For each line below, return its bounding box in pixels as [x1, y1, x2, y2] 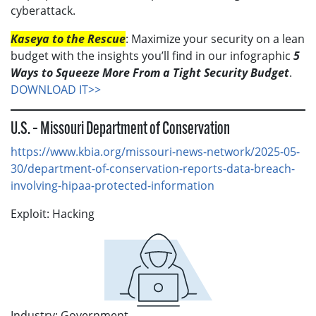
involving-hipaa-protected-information [11, 177, 214, 193]
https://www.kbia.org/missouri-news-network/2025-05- [11, 143, 300, 159]
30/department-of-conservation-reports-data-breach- [11, 160, 295, 176]
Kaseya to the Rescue [11, 30, 126, 47]
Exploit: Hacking [11, 205, 95, 221]
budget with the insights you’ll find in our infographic [11, 47, 293, 63]
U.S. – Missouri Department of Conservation [11, 120, 231, 138]
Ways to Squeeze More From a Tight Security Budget [11, 64, 289, 80]
